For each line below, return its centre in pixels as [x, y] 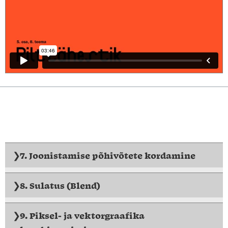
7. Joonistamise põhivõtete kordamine [108, 155]
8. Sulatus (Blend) [60, 185]
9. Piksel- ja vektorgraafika [82, 215]
